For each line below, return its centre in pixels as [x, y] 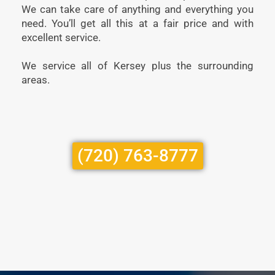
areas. [36, 79]
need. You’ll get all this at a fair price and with [137, 23]
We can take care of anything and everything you [137, 9]
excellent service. [61, 37]
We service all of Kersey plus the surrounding [137, 65]
